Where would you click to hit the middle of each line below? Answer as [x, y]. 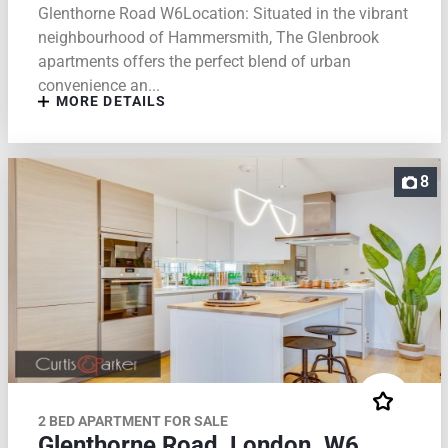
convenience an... [98, 86]
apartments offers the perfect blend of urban [194, 62]
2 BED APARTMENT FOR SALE [132, 421]
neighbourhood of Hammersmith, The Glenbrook [208, 38]
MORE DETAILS [109, 101]
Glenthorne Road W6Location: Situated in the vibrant [222, 14]
